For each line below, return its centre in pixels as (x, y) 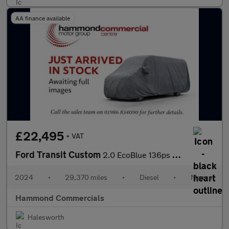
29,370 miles (86, 177)
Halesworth (46, 217)
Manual (202, 177)
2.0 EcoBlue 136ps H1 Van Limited (138, 155)
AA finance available (43, 18)
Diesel (149, 177)
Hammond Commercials (60, 198)
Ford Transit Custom (59, 154)
